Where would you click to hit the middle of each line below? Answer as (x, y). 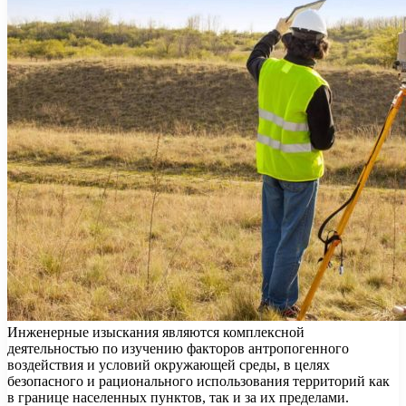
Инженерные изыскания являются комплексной (156, 332)
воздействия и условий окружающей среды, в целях (169, 364)
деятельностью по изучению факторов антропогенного (178, 348)
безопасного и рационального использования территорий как (198, 381)
